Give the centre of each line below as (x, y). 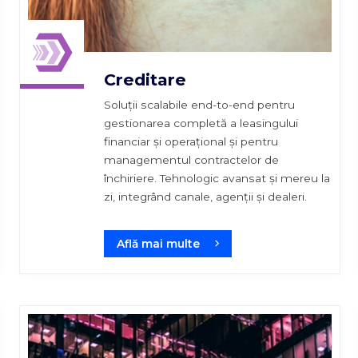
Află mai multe (159, 243)
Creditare (145, 79)
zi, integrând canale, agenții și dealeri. (206, 196)
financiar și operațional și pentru (191, 141)
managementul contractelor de (192, 159)
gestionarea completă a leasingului (201, 123)
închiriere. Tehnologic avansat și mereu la (217, 178)
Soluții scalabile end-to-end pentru (200, 104)
